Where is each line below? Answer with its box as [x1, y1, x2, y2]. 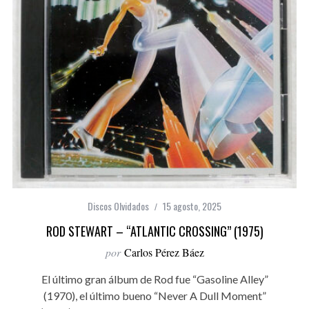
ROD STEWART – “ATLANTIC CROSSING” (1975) [46, 222, 263, 241]
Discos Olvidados [88, 199, 149, 214]
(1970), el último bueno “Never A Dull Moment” [43, 289, 266, 303]
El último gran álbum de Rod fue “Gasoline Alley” [41, 272, 268, 286]
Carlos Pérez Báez [123, 245, 204, 260]
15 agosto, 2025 [163, 199, 221, 214]
